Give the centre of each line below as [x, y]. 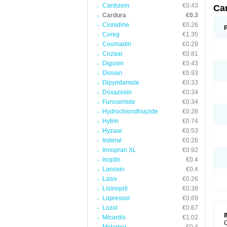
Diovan [112, 73]
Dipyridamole [121, 83]
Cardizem [116, 6]
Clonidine [116, 25]
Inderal [112, 140]
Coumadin [117, 44]
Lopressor [116, 198]
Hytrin [110, 121]
